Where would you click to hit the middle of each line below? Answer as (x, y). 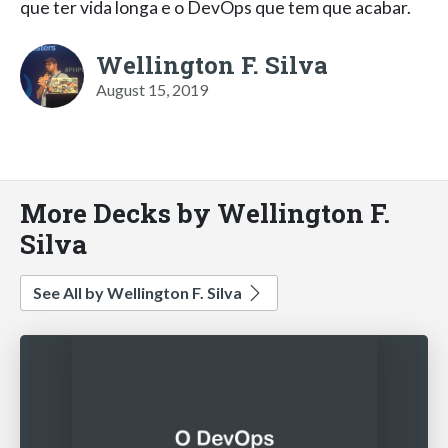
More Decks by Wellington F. (205, 212)
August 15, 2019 (152, 89)
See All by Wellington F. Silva (139, 292)
